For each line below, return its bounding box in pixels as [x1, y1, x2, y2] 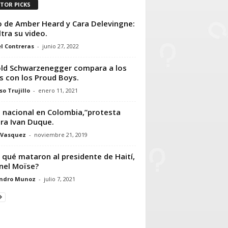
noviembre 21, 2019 [34, 130, 88, 138]
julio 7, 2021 [43, 175, 75, 183]
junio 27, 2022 [42, 42, 79, 50]
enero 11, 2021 [38, 86, 78, 94]
